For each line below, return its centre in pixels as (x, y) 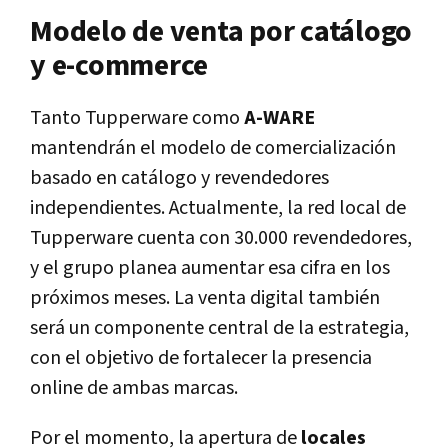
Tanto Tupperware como (137, 117)
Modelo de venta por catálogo (221, 31)
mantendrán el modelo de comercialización (213, 147)
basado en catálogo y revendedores (179, 177)
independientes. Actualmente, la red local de (218, 207)
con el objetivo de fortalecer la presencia (201, 357)
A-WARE (279, 117)
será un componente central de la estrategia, (219, 327)
